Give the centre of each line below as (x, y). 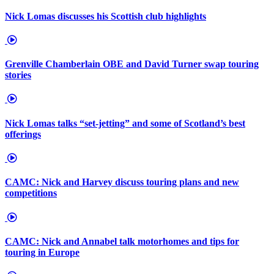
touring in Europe (42, 252)
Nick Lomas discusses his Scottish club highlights (106, 16)
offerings (23, 134)
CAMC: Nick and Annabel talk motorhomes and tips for (122, 241)
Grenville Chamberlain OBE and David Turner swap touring (132, 64)
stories (18, 75)
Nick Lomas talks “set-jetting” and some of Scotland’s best (125, 123)
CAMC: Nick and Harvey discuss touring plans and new (122, 182)
